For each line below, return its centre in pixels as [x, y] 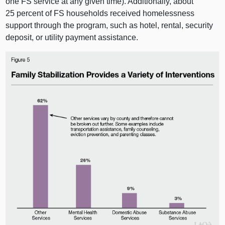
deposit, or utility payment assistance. [72, 37]
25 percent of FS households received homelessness [100, 13]
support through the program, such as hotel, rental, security [109, 25]
